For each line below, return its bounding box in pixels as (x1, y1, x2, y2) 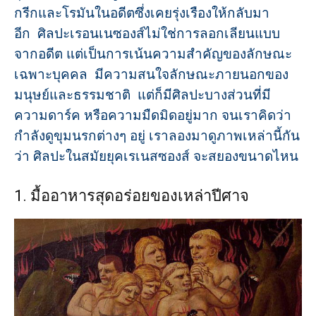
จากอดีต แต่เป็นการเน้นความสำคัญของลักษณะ (14, 46, 292, 62)
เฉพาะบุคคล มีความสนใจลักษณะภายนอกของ (14, 66, 288, 83)
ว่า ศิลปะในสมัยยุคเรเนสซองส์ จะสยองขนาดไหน (14, 148, 298, 164)
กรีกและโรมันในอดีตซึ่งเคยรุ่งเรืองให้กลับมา (14, 5, 269, 21)
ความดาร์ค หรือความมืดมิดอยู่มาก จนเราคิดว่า (14, 107, 291, 123)
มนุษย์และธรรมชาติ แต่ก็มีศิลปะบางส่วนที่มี (14, 87, 271, 103)
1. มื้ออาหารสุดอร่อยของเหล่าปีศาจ (14, 187, 249, 205)
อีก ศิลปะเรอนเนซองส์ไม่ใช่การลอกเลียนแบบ (14, 25, 280, 42)
